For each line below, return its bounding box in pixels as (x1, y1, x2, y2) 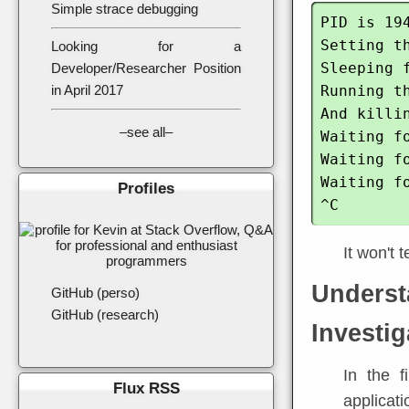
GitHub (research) (51, 306, 159, 322)
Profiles (118, 179, 174, 196)
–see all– (120, 123, 173, 140)
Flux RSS (112, 379, 180, 396)
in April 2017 (51, 82, 123, 98)
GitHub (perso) (51, 284, 140, 300)
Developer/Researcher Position (51, 60, 241, 76)
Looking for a (51, 38, 241, 54)
